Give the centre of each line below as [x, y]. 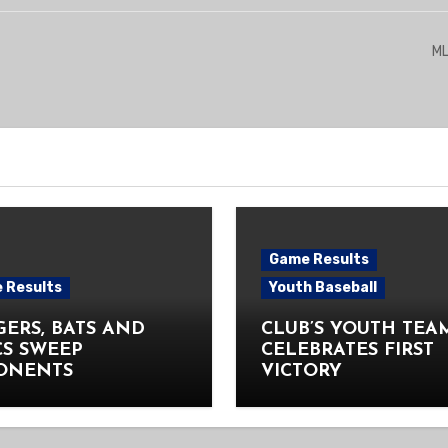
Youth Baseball [323, 288]
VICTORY [301, 372]
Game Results [319, 260]
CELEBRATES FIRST [347, 351]
